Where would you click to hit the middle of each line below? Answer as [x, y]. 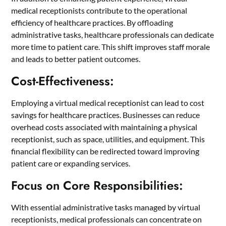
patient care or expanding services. [71, 163]
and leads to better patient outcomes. [76, 59]
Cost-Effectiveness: [63, 81]
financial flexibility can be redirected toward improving [105, 151]
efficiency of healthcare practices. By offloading [92, 22]
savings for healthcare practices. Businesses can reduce [106, 115]
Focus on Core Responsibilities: [97, 185]
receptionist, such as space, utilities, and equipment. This [108, 139]
